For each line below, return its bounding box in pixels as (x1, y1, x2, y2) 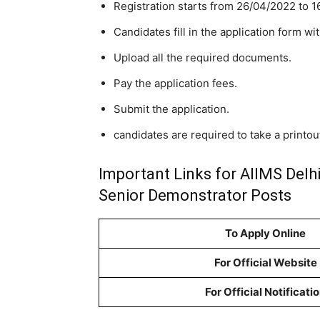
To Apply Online (225, 226, 306, 240)
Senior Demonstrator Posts (99, 186, 291, 204)
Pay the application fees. (114, 76, 237, 90)
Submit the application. (114, 102, 229, 116)
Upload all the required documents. (114, 51, 291, 64)
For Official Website (214, 256, 317, 269)
